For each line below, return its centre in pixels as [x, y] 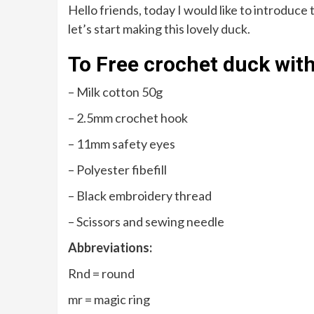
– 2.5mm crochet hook [128, 118]
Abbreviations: [110, 248]
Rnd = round [101, 274]
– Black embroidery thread [140, 196]
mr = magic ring [109, 300]
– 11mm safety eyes [122, 144]
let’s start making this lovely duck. [159, 29]
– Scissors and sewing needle [146, 222]
